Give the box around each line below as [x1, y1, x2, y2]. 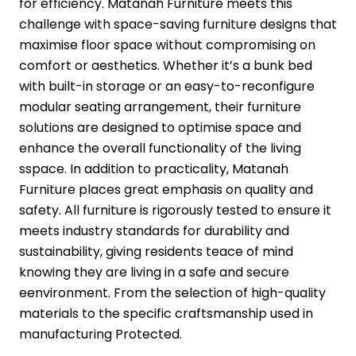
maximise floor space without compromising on [19, 36, 315, 55]
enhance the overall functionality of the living [19, 139, 301, 158]
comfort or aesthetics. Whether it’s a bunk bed [19, 56, 312, 75]
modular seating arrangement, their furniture [19, 98, 301, 117]
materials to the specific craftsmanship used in [19, 304, 313, 323]
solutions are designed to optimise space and [19, 118, 301, 137]
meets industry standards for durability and [19, 222, 289, 241]
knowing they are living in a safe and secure [19, 263, 289, 282]
